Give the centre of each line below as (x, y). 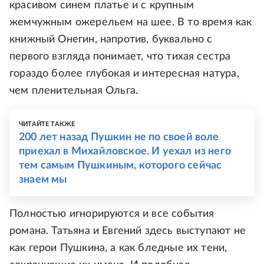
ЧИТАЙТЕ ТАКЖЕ (47, 124)
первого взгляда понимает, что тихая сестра (120, 56)
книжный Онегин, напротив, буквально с (111, 39)
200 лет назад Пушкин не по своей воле (119, 137)
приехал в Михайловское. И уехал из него (125, 151)
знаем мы (43, 179)
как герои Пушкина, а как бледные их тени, (118, 248)
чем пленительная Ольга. (74, 90)
